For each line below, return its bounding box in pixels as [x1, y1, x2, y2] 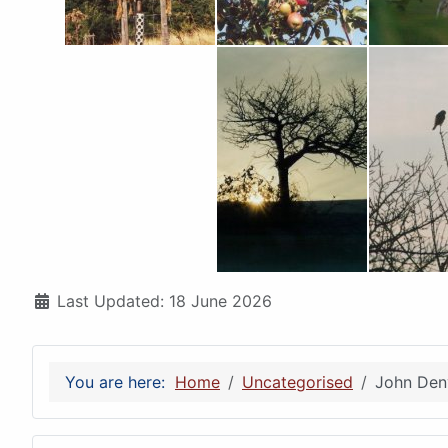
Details [31, 290, 85, 311]
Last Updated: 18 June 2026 [57, 291, 272, 312]
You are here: [65, 372, 175, 393]
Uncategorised [242, 372, 353, 393]
